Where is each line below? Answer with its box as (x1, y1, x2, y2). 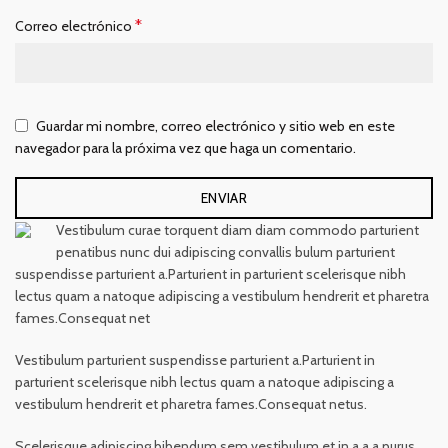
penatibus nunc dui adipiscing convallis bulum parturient (56, 243, 395, 262)
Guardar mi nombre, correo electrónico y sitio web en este (36, 116, 395, 135)
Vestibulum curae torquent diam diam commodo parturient (56, 221, 419, 240)
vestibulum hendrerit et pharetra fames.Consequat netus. (15, 395, 367, 414)
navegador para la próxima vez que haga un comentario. (15, 138, 356, 157)
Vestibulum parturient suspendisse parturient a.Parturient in (15, 351, 375, 370)
